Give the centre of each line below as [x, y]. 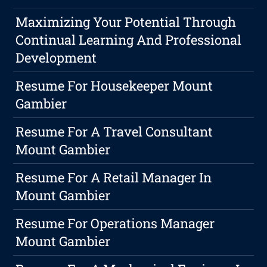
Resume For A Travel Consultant [114, 132]
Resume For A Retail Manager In [114, 178]
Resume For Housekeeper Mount [114, 86]
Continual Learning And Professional [129, 40]
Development [56, 58]
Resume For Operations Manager [115, 223]
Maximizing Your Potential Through [126, 22]
